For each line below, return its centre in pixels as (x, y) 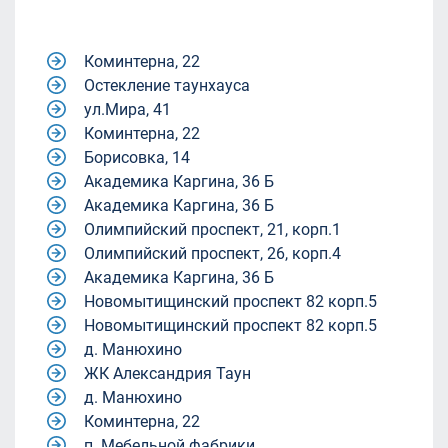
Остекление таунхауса (167, 85)
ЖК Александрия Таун (167, 373)
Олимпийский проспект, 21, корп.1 (212, 229)
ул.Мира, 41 (127, 109)
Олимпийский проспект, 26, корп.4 (212, 253)
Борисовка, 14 (137, 157)
